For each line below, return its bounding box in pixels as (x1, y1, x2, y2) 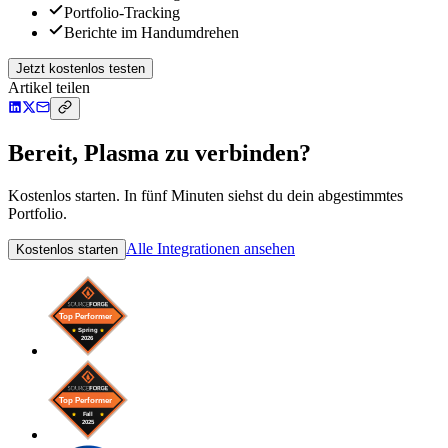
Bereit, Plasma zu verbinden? (8, 140, 311, 167)
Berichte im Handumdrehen (64, 24, 239, 42)
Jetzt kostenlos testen (16, 61, 145, 77)
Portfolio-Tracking (64, 4, 180, 22)
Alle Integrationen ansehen (126, 240, 295, 258)
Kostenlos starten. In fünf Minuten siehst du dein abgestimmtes (8, 187, 403, 205)
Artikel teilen (8, 79, 90, 97)
